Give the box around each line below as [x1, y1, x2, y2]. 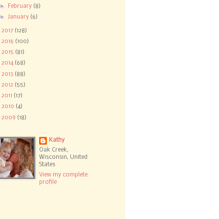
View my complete [39, 172, 88, 178]
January [8, 14, 31, 20]
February [8, 3, 34, 9]
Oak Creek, [39, 147, 69, 153]
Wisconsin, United [39, 154, 88, 161]
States [39, 162, 56, 168]
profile [39, 179, 57, 185]
